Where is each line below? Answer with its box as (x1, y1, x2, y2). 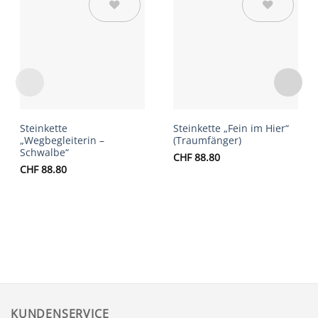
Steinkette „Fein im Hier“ (173, 121, 289, 136)
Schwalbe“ (19, 146, 69, 160)
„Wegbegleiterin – (19, 133, 104, 148)
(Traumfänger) (173, 133, 241, 148)
